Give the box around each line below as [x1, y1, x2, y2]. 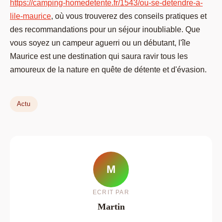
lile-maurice [10, 12, 51, 21]
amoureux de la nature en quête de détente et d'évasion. [10, 65, 207, 74]
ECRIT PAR [93, 188, 129, 196]
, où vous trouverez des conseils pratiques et [51, 12, 207, 21]
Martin [97, 201, 125, 212]
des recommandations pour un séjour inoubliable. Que [10, 25, 200, 34]
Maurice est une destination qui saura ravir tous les [10, 52, 188, 61]
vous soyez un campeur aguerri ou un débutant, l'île [10, 39, 190, 48]
